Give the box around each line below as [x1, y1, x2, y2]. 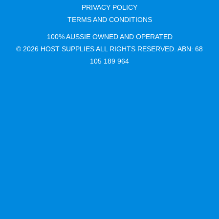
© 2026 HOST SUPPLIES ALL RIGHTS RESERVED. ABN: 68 [16, 45, 203, 53]
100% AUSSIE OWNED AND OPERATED [46, 33, 173, 41]
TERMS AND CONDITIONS [67, 16, 152, 24]
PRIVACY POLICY [82, 3, 137, 12]
